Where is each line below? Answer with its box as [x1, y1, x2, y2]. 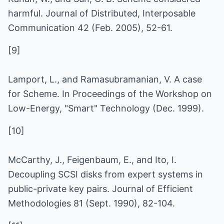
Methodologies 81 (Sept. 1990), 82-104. [8, 198, 175, 208]
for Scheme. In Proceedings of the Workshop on [8, 88, 212, 99]
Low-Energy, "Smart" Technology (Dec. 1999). [8, 103, 204, 113]
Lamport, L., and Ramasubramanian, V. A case [8, 74, 202, 84]
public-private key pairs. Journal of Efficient [8, 183, 193, 194]
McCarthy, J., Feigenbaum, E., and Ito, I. [8, 154, 176, 165]
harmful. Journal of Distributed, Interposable [8, 8, 195, 18]
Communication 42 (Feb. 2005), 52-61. [8, 22, 172, 33]
